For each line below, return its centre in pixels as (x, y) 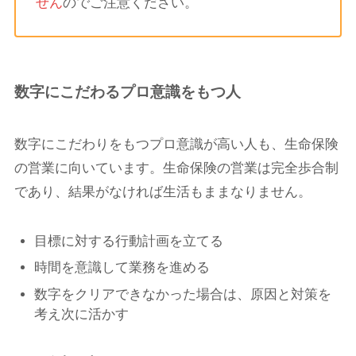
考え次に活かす (82, 314)
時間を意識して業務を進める (122, 268)
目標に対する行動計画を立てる (129, 241)
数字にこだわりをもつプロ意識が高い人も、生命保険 (176, 144)
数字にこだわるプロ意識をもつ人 (127, 92)
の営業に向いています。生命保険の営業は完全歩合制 (176, 168)
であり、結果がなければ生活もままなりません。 (163, 192)
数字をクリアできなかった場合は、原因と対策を (183, 294)
